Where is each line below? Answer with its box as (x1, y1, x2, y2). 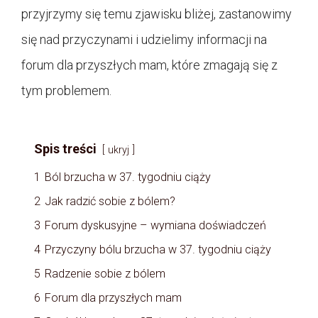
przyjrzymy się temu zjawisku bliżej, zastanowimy (21, 6, 292, 22)
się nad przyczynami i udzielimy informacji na (21, 32, 267, 48)
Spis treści (34, 141, 97, 157)
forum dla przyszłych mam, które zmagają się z (21, 57, 278, 73)
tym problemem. (21, 83, 111, 99)
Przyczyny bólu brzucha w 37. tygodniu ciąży (45, 243, 271, 257)
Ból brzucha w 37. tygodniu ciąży (45, 170, 211, 185)
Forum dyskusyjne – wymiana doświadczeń (45, 219, 266, 233)
